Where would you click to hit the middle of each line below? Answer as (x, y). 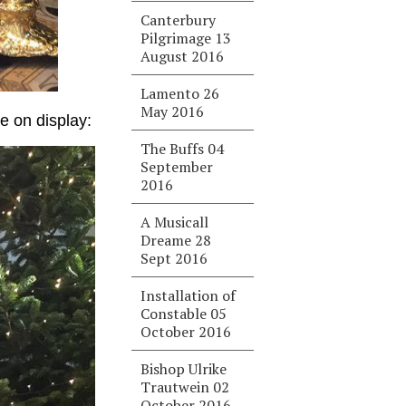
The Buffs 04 (183, 149)
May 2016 (173, 111)
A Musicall (175, 222)
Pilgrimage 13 (186, 38)
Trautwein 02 (185, 387)
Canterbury (179, 20)
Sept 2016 (174, 258)
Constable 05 (184, 314)
